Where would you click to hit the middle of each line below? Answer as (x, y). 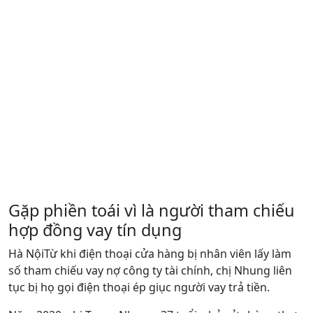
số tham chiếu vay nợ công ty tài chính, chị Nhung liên (150, 270)
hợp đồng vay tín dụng (95, 230)
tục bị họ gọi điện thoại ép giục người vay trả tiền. (139, 287)
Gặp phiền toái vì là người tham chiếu (152, 210)
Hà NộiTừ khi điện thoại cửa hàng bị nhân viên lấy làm (150, 253)
